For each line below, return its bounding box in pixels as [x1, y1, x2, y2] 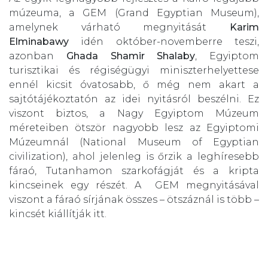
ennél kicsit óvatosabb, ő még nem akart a [9, 78, 259, 90]
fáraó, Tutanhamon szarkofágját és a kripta [9, 165, 259, 176]
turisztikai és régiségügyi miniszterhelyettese [9, 64, 259, 76]
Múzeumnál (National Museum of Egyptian [9, 136, 259, 148]
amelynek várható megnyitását [9, 21, 230, 33]
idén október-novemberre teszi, [81, 35, 260, 47]
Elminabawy [9, 35, 81, 47]
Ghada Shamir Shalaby [54, 50, 196, 62]
